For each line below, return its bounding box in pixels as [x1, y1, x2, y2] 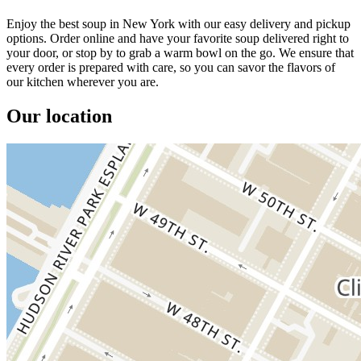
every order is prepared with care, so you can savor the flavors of [6, 60, 335, 74]
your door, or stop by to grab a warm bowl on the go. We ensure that [6, 45, 354, 60]
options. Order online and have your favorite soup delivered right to [6, 31, 349, 45]
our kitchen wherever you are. [6, 74, 159, 89]
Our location [6, 105, 112, 127]
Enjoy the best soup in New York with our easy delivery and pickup [6, 16, 351, 31]
